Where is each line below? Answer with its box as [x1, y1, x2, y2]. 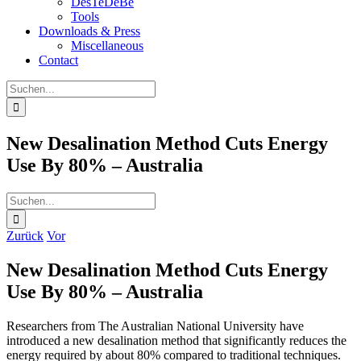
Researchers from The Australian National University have [6, 318, 304, 333]
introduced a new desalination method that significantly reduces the [6, 333, 346, 347]
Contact [39, 53, 78, 67]
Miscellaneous [71, 39, 143, 52]
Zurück [6, 228, 44, 243]
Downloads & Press [39, 24, 140, 38]
